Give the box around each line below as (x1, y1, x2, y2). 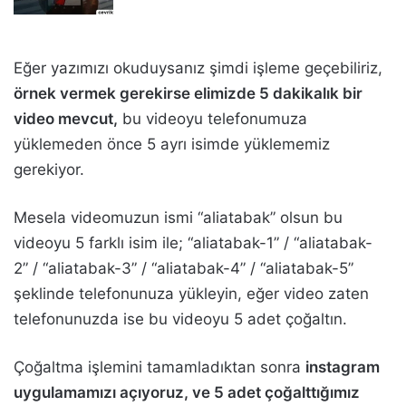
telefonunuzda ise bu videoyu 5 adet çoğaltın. (14, 310, 347, 328)
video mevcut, (14, 110, 118, 128)
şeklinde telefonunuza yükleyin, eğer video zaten (14, 285, 369, 303)
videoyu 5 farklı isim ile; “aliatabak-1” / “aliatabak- (14, 234, 372, 252)
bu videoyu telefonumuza (118, 110, 307, 128)
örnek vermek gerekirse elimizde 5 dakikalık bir (14, 84, 362, 102)
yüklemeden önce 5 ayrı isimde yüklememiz (14, 135, 330, 153)
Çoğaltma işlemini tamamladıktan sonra (14, 358, 305, 376)
